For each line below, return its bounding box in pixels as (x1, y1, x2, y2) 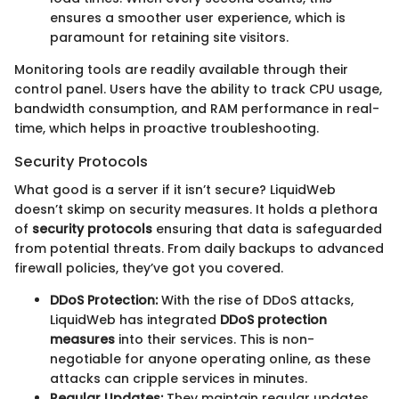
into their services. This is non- (115, 330, 314, 349)
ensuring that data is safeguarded (152, 220, 382, 239)
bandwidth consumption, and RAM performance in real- (14, 99, 379, 118)
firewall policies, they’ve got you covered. (14, 259, 283, 278)
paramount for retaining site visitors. (50, 28, 289, 46)
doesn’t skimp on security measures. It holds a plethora (14, 200, 378, 219)
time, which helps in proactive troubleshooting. (14, 118, 319, 137)
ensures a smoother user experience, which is (50, 8, 346, 27)
